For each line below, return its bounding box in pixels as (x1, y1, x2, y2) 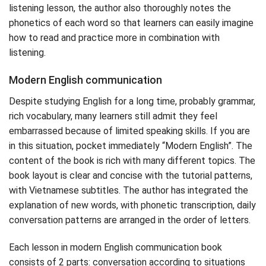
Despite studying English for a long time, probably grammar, (9, 96, 255, 107)
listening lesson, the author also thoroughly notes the (9, 2, 231, 14)
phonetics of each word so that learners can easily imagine (9, 17, 254, 28)
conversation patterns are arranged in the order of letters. (9, 214, 251, 226)
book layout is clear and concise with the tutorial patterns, (9, 170, 252, 182)
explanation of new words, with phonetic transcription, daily (9, 199, 256, 211)
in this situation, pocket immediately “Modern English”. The (9, 140, 252, 152)
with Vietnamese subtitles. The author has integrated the (9, 185, 248, 197)
